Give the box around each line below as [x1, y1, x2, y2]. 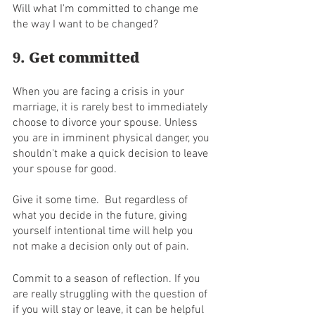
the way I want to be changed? [13, 18, 158, 32]
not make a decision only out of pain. [13, 240, 192, 254]
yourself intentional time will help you [13, 224, 196, 238]
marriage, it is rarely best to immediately [13, 101, 210, 115]
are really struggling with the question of [13, 288, 210, 302]
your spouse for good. [13, 162, 120, 176]
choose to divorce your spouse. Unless [13, 116, 200, 130]
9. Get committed [13, 48, 140, 67]
